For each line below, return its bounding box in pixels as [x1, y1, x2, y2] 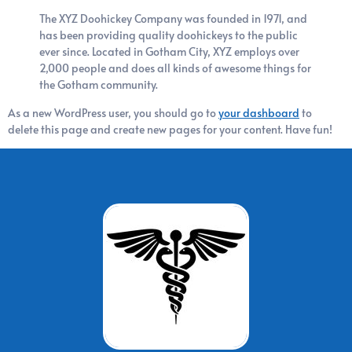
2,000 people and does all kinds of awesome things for [39, 60, 311, 76]
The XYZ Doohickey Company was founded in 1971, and [39, 11, 307, 27]
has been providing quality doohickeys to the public [39, 27, 298, 43]
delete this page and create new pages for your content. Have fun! [8, 121, 332, 137]
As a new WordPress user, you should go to [8, 104, 218, 120]
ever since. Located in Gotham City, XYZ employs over [39, 44, 299, 60]
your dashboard [218, 104, 299, 120]
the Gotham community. [39, 77, 158, 93]
